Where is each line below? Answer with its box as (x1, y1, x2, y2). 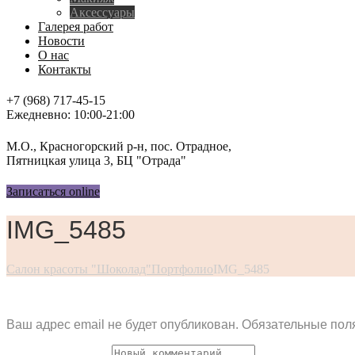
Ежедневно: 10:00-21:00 (6, 108, 135, 122)
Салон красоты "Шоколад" (6, 261, 151, 276)
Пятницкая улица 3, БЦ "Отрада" (6, 153, 186, 167)
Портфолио (151, 261, 213, 276)
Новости (38, 34, 85, 48)
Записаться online (6, 184, 100, 198)
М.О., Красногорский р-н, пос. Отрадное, (6, 139, 231, 153)
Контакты (38, 63, 91, 76)
